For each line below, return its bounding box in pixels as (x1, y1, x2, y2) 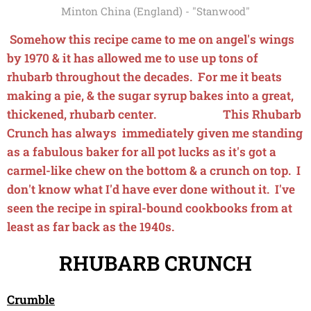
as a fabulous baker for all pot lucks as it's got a (7, 143, 276, 160)
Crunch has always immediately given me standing (7, 124, 303, 141)
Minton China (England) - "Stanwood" (61, 3, 250, 18)
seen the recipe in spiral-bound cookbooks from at (7, 199, 292, 216)
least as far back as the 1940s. (7, 218, 174, 235)
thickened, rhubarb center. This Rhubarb (7, 106, 301, 122)
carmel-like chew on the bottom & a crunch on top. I (7, 162, 301, 178)
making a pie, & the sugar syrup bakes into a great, (7, 87, 294, 103)
